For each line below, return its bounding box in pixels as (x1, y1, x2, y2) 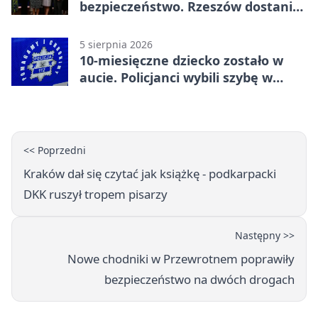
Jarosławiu (79, 85, 146, 103)
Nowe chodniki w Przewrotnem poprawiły (67, 250, 295, 267)
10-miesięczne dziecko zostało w (79, 51, 283, 69)
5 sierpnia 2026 (79, 37, 153, 51)
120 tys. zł (79, 14, 141, 32)
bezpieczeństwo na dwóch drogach (104, 270, 295, 287)
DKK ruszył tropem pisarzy (23, 185, 168, 202)
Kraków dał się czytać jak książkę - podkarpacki (23, 165, 276, 182)
